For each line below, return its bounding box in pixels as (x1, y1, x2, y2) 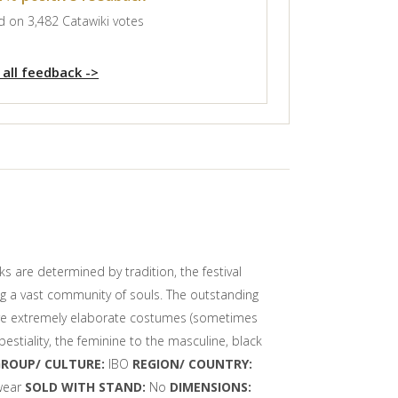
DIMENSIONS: (170, 378, 251, 395)
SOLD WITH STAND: (25, 378, 149, 395)
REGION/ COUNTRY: (132, 355, 252, 372)
